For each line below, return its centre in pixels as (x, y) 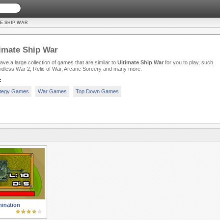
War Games (52, 92)
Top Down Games (97, 92)
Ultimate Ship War (140, 63)
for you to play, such (188, 63)
